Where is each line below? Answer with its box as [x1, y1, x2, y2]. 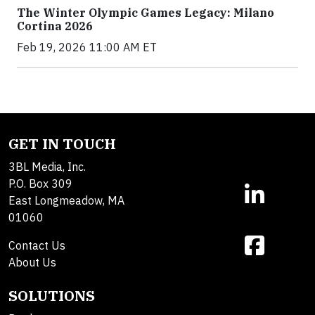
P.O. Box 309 [8, 176, 72, 191]
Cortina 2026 [17, 19, 93, 34]
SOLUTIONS [8, 286, 95, 306]
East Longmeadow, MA [8, 193, 124, 208]
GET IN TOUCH [8, 134, 116, 154]
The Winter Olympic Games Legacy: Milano [17, 6, 274, 20]
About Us [8, 255, 56, 270]
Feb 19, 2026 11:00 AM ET [17, 40, 157, 55]
